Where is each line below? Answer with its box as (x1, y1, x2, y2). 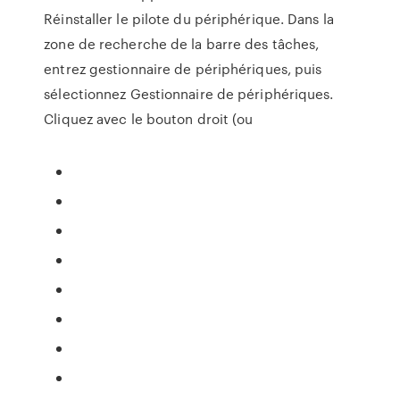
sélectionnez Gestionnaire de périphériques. (44, 84, 334, 104)
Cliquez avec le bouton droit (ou (44, 109, 254, 129)
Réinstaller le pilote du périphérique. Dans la (44, 9, 334, 29)
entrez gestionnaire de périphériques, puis (44, 59, 322, 79)
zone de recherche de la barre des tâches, (44, 34, 320, 54)
